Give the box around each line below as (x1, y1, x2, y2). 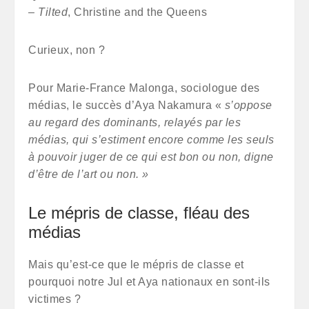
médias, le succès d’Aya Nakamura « (28, 99, 225, 111)
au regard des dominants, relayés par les (28, 117, 241, 128)
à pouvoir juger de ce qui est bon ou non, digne (28, 151, 274, 163)
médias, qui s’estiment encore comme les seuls (28, 134, 275, 146)
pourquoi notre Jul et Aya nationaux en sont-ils (28, 276, 270, 288)
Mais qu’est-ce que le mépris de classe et (28, 259, 244, 270)
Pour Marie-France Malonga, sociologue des (28, 82, 260, 94)
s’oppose (224, 99, 272, 111)
